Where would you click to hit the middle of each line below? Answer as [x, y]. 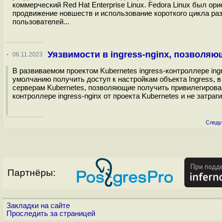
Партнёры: [31, 173]
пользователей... [41, 22]
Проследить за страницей [51, 214]
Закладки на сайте [38, 206]
